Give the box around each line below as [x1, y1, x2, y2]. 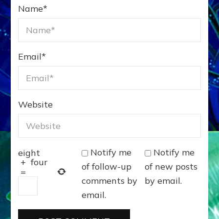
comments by [81, 175, 137, 187]
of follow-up [81, 161, 131, 173]
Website [18, 99, 53, 110]
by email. [145, 175, 182, 187]
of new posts [145, 161, 198, 173]
